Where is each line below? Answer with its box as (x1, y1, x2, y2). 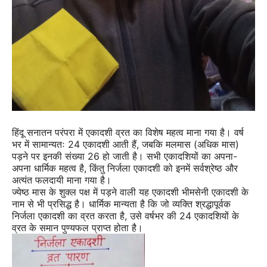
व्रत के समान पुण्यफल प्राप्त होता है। (12, 222, 143, 234)
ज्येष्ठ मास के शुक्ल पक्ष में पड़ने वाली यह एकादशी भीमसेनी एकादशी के (12, 186, 249, 198)
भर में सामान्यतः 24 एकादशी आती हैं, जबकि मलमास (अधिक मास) (12, 138, 239, 150)
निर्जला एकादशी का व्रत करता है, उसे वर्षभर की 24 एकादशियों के (12, 210, 239, 222)
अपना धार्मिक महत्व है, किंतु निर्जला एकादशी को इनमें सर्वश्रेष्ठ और (12, 162, 238, 174)
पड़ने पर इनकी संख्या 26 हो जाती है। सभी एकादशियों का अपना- (12, 150, 237, 162)
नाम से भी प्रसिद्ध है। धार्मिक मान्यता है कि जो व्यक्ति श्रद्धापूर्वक (12, 198, 231, 210)
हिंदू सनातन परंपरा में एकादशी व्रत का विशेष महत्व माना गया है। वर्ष (12, 126, 244, 138)
